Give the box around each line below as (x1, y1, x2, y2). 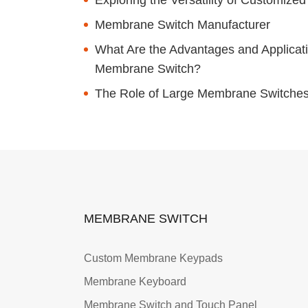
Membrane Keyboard (84, 276, 186, 288)
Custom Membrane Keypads (84, 252, 223, 265)
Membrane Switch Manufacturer (95, 17, 270, 32)
